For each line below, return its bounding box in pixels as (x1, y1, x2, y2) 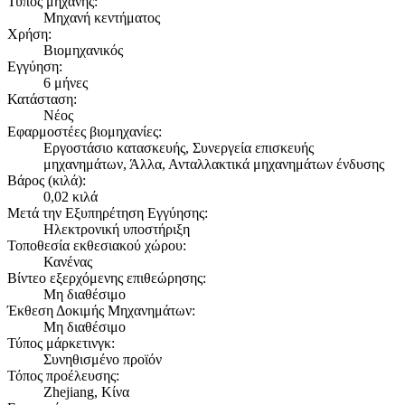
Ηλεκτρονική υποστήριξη (43, 221, 190, 237)
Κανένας (43, 253, 92, 269)
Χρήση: (7, 25, 52, 42)
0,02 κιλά (43, 188, 98, 204)
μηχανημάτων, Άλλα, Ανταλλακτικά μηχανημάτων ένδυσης (43, 155, 384, 172)
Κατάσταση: (7, 90, 77, 107)
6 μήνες (43, 74, 88, 90)
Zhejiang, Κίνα (43, 383, 129, 400)
